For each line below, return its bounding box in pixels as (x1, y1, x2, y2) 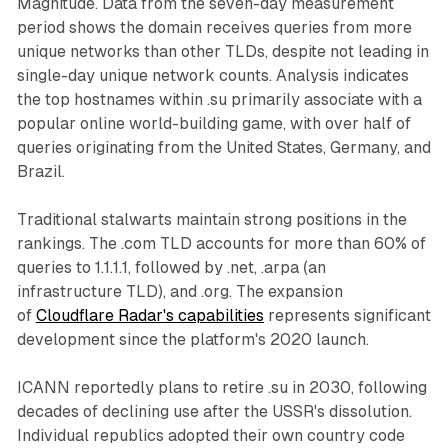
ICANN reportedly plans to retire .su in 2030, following (16, 377, 427, 397)
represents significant (263, 305, 431, 325)
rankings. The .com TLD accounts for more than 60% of (16, 233, 426, 253)
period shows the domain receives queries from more (16, 17, 412, 37)
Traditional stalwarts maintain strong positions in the (16, 209, 407, 229)
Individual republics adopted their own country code (16, 425, 405, 445)
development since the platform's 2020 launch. (16, 329, 369, 349)
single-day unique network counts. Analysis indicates (16, 65, 409, 85)
